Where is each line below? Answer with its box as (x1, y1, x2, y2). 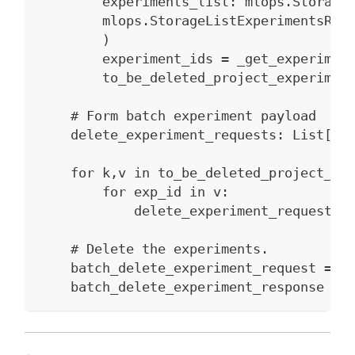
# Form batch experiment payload (39, 107, 316, 124)
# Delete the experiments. (39, 240, 269, 257)
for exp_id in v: (39, 183, 229, 200)
